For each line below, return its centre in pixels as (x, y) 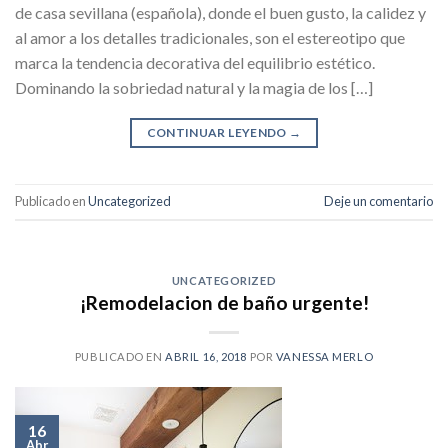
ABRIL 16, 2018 (206, 357)
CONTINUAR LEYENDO (218, 132)
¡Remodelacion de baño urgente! (224, 303)
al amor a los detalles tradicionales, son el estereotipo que (210, 37)
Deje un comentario (378, 200)
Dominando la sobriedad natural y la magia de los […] (194, 87)
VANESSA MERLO (324, 357)
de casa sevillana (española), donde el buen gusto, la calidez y (220, 12)
